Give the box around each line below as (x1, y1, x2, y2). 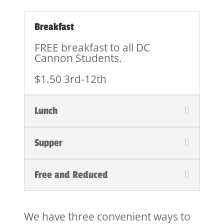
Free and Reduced (34, 169, 108, 181)
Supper (34, 137, 63, 149)
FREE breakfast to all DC (34, 40, 150, 55)
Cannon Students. (34, 51, 122, 65)
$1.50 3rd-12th (34, 72, 107, 86)
